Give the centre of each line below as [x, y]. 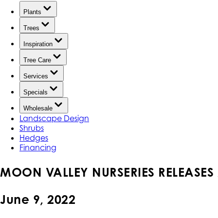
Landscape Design [54, 118]
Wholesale [38, 109]
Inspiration [38, 44]
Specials [36, 92]
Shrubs [32, 128]
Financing [38, 148]
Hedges [34, 138]
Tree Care [37, 60]
